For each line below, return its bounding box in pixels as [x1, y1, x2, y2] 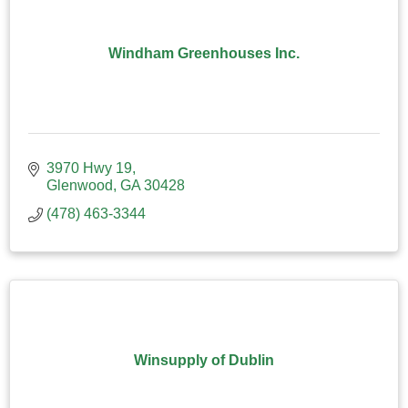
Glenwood [46, 177, 113, 193]
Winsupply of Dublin [134, 352, 274, 368]
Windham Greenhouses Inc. [108, 45, 300, 61]
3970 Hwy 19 [46, 159, 132, 176]
